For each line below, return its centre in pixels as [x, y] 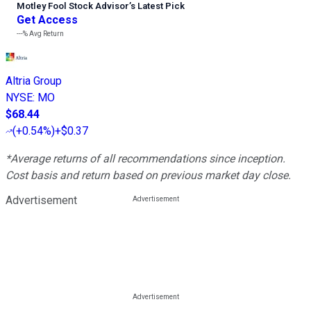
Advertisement [41, 201]
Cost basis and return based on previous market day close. [148, 176]
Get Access [47, 20]
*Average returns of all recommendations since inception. [145, 159]
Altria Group [34, 81]
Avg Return [46, 34]
